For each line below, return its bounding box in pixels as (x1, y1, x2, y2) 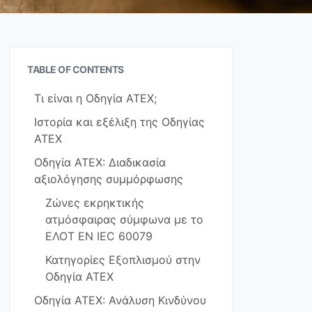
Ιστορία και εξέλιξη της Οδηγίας (34, 115, 205, 129)
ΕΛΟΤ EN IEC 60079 (45, 229, 153, 243)
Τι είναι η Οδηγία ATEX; (34, 91, 157, 105)
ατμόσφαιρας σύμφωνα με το (45, 212, 203, 226)
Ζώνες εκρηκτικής (45, 196, 144, 210)
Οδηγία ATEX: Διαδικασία (34, 155, 166, 169)
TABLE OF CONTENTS (27, 63, 124, 75)
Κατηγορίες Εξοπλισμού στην (45, 253, 201, 267)
